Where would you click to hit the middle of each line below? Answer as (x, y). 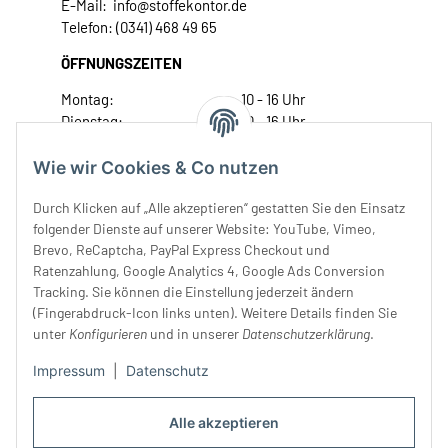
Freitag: (87, 187)
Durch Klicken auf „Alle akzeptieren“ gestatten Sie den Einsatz (219, 208)
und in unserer (194, 334)
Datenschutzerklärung (306, 334)
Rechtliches (100, 302)
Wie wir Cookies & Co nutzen (156, 168)
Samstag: (92, 209)
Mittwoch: (93, 143)
